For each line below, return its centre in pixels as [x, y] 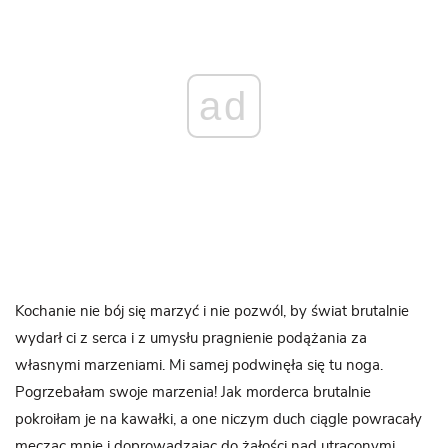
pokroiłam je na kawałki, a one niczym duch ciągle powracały [218, 419]
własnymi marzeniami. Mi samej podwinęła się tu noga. [199, 365]
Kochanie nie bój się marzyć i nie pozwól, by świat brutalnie [212, 311]
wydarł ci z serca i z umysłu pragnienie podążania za [191, 338]
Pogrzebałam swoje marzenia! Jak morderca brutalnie [193, 392]
